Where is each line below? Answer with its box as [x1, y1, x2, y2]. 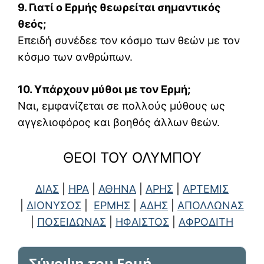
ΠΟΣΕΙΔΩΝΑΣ [37, 216, 106, 229]
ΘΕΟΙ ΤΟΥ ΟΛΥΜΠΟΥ [62, 149, 202, 167]
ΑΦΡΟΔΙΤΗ [179, 216, 233, 229]
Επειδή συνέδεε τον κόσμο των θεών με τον [18, 34, 240, 47]
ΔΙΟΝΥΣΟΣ [27, 199, 81, 212]
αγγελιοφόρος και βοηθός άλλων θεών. [18, 116, 220, 129]
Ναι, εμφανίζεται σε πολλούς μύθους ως [18, 100, 225, 113]
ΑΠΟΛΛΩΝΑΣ [177, 199, 244, 212]
